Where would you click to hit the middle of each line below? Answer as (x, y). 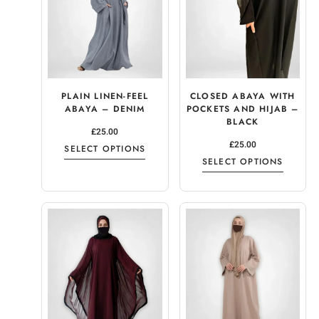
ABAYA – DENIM (105, 109)
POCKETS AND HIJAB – (242, 109)
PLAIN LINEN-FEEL (105, 96)
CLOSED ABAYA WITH (243, 96)
